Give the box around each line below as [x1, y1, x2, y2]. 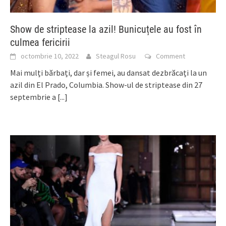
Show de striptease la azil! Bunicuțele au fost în [10, 23, 202, 36]
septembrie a [10, 92, 58, 102]
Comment [156, 51, 185, 61]
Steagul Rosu [96, 51, 136, 61]
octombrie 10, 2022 [21, 51, 79, 61]
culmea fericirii [10, 36, 70, 49]
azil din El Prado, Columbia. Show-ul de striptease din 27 [10, 80, 202, 90]
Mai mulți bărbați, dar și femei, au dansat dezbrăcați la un [10, 68, 207, 78]
